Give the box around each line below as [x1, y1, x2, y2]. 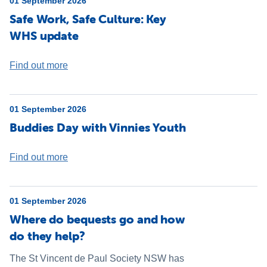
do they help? [10, 228, 85, 243]
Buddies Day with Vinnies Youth [10, 120, 186, 135]
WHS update [10, 28, 79, 43]
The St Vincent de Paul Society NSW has [10, 253, 184, 263]
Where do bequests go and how [10, 212, 185, 226]
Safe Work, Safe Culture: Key [10, 11, 167, 26]
